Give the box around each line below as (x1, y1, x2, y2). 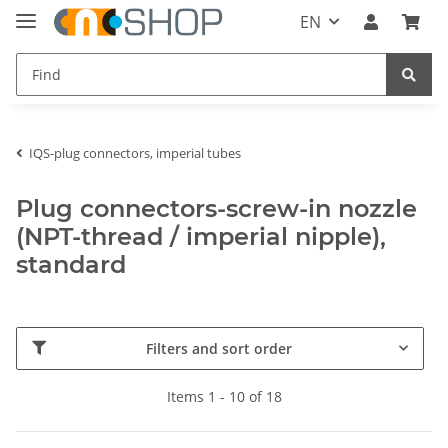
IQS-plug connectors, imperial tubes (29, 143, 241, 162)
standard (16, 249, 126, 279)
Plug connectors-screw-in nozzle (16, 193, 417, 223)
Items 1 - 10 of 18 (166, 386, 282, 406)
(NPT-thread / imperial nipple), (16, 221, 386, 251)
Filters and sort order (145, 338, 292, 358)
